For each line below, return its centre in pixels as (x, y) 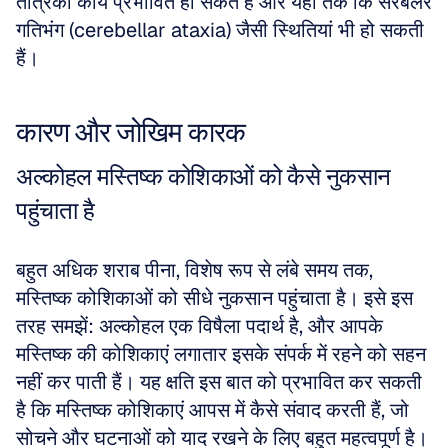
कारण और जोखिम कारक (130, 132)
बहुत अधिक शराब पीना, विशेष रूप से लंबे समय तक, (194, 270)
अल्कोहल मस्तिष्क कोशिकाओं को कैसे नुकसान (203, 176)
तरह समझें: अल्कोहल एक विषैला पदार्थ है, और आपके (199, 326)
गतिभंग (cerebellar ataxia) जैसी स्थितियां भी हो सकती (220, 30)
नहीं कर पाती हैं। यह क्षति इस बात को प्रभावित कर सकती (219, 382)
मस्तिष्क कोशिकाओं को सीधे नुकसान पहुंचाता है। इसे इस (214, 298)
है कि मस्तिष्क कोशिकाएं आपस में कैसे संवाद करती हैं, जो (212, 410)
